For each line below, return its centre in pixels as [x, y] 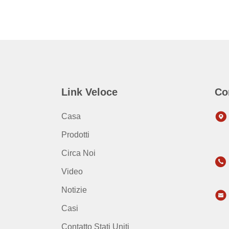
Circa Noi [78, 153]
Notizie [74, 190]
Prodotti [75, 135]
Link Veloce [89, 92]
